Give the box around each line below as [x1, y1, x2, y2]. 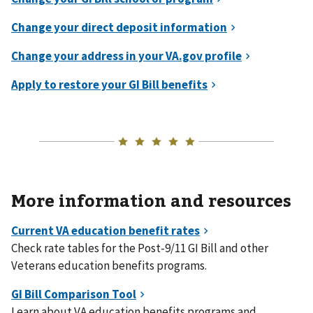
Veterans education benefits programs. [11, 258, 207, 273]
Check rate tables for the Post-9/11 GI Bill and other [11, 240, 268, 256]
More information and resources [11, 189, 291, 211]
